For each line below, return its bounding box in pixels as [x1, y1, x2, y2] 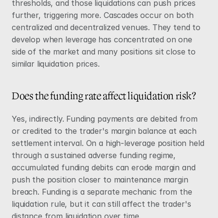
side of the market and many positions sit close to [12, 47, 196, 56]
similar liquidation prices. [12, 59, 100, 69]
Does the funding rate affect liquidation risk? [12, 90, 196, 103]
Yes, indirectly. [12, 114, 67, 124]
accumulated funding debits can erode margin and [12, 163, 196, 172]
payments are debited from [95, 114, 198, 124]
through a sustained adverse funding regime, [12, 150, 176, 160]
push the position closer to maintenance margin [12, 175, 188, 184]
